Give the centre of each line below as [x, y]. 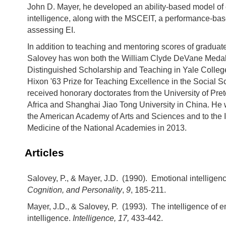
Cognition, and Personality [75, 190]
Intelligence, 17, [102, 218]
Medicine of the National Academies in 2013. [107, 128]
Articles [44, 153]
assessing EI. [51, 30]
